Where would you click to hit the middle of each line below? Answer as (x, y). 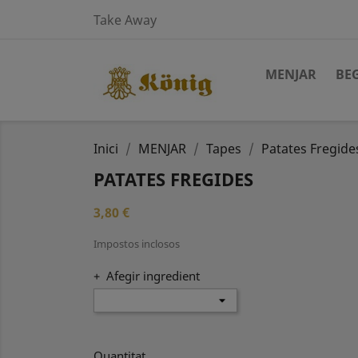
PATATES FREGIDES (173, 179)
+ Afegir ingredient (147, 276)
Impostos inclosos (137, 244)
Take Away (125, 20)
